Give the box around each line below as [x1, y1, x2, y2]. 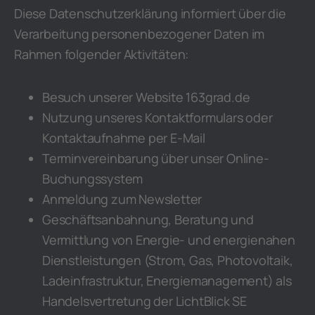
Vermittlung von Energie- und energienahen [42, 231, 295, 248]
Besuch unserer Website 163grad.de [42, 89, 250, 105]
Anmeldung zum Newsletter [42, 191, 202, 207]
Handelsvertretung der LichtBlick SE [42, 292, 247, 309]
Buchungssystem [42, 170, 143, 187]
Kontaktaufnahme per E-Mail [42, 129, 205, 146]
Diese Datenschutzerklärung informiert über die [14, 5, 286, 22]
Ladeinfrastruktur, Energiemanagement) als [42, 272, 292, 289]
